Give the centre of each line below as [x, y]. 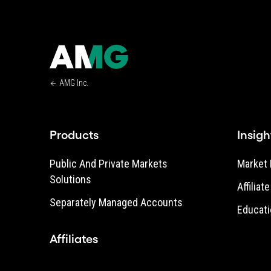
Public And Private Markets [109, 164]
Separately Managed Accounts [116, 202]
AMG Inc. [74, 83]
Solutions [70, 179]
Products [74, 135]
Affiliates [74, 239]
